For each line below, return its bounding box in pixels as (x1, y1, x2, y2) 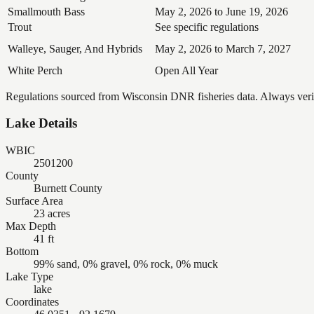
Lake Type (6, 271, 53, 282)
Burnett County (34, 182, 102, 194)
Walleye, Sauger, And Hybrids (8, 42, 142, 55)
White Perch (8, 64, 62, 76)
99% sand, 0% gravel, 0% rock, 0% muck (34, 258, 218, 270)
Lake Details (6, 116, 77, 131)
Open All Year (155, 64, 218, 76)
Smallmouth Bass (8, 5, 85, 18)
